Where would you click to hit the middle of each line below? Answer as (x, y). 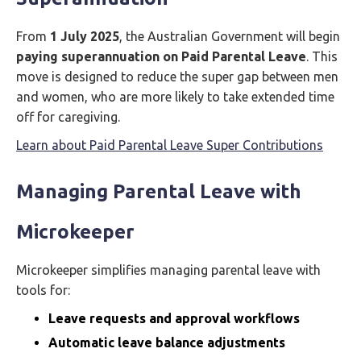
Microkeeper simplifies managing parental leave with (168, 270)
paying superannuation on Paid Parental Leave (161, 56)
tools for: (43, 290)
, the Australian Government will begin (230, 36)
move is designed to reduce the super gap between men (177, 77)
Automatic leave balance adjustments (167, 342)
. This (322, 56)
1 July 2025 (85, 36)
